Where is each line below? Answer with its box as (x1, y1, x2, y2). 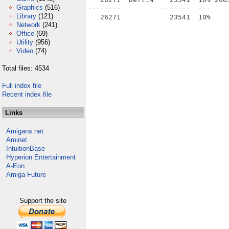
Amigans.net (6, 127, 43, 135)
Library (16, 12, 36, 20)
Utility (16, 38, 33, 46)
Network (16, 21, 40, 29)
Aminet (6, 136, 27, 144)
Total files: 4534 (2, 64, 49, 72)
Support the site (19, 197, 66, 204)
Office (16, 30, 34, 37)
